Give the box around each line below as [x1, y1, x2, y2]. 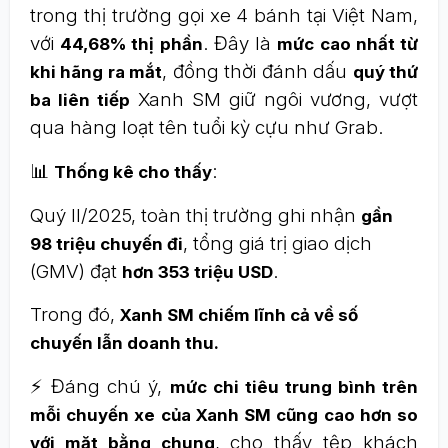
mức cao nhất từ [277, 34, 419, 54]
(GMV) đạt [30, 260, 122, 283]
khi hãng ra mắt [30, 62, 163, 82]
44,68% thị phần [60, 34, 203, 54]
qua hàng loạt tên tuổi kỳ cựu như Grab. [30, 116, 383, 139]
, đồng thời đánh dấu [162, 60, 353, 83]
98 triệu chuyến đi [30, 234, 183, 254]
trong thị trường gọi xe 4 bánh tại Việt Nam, [30, 4, 418, 27]
